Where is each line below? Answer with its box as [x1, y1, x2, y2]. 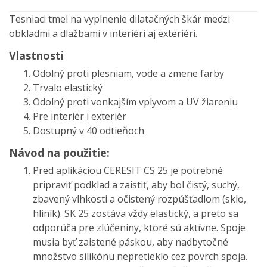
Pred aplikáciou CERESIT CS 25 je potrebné [33, 163, 223, 177]
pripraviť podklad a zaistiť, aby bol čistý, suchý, [33, 178, 240, 191]
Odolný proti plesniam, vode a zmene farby [33, 66, 224, 80]
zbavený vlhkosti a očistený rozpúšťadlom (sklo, [33, 192, 246, 206]
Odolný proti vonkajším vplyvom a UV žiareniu [33, 95, 238, 108]
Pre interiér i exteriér [33, 109, 126, 123]
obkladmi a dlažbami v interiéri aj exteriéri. [9, 26, 197, 40]
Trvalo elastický [33, 80, 103, 94]
